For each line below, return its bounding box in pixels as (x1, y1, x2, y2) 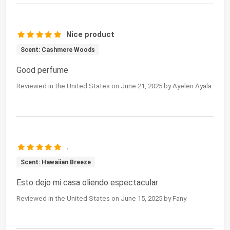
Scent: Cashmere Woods (20, 46, 95, 53)
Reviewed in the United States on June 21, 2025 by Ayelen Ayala (16, 82, 212, 90)
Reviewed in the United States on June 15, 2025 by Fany (16, 194, 186, 202)
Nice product (66, 29, 115, 39)
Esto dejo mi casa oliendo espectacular (16, 177, 158, 187)
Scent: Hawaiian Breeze (20, 158, 91, 166)
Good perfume (16, 65, 68, 75)
